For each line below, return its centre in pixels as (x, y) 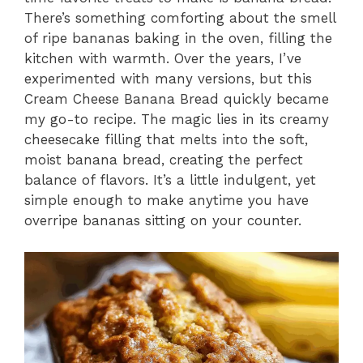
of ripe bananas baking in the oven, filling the (178, 38)
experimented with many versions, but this (168, 79)
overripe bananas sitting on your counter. (163, 221)
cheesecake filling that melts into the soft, (166, 140)
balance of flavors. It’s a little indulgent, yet (170, 180)
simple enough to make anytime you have (167, 201)
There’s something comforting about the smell (180, 18)
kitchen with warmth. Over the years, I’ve (163, 59)
